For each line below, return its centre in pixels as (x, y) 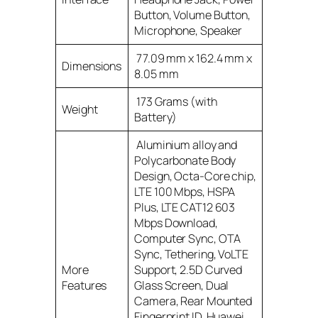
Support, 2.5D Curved (188, 269)
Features (84, 285)
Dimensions (92, 66)
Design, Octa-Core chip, (195, 176)
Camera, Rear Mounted (193, 301)
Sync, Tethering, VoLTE (191, 254)
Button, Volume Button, (192, 15)
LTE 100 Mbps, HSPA (185, 191)
